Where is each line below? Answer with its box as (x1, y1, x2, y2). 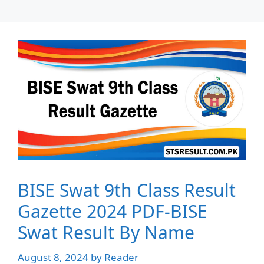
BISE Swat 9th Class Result (18, 178, 236, 203)
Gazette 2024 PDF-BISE (18, 199, 207, 224)
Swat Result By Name (18, 220, 194, 245)
